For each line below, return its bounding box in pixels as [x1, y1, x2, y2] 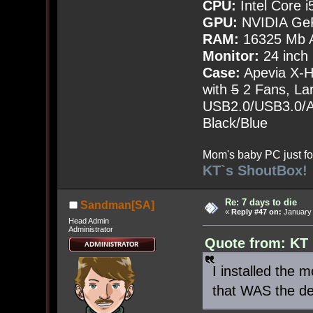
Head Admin [68, 216, 109, 225]
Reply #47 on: [231, 208, 282, 217]
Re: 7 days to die [225, 197, 297, 208]
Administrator [68, 224, 113, 233]
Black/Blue [202, 115, 268, 131]
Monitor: [202, 48, 259, 64]
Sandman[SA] [80, 199, 154, 212]
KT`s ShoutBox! [202, 163, 307, 179]
